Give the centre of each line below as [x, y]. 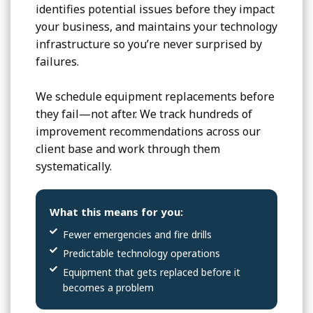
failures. [57, 62]
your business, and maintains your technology [156, 27]
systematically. [73, 167]
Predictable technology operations [141, 254]
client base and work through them [128, 149]
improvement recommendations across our [148, 132]
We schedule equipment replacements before [155, 97]
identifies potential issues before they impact [155, 9]
